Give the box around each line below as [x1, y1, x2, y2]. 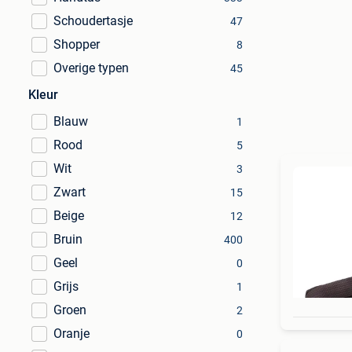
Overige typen [53, 60, 129, 75]
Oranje [53, 326, 90, 341]
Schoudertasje [53, 13, 133, 28]
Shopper [53, 37, 100, 52]
